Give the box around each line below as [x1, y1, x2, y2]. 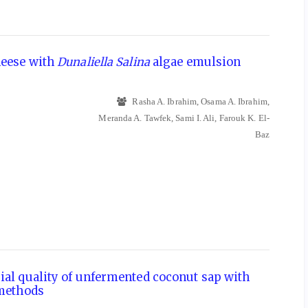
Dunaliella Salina [57, 55, 150, 69]
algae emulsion [149, 55, 241, 69]
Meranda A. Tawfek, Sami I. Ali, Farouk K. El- [98, 113, 269, 124]
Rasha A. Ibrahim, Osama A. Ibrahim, [130, 96, 269, 107]
